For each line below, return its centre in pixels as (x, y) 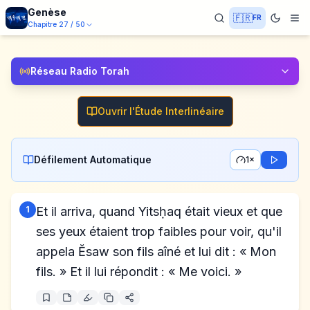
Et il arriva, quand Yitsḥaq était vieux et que (159, 211)
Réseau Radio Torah (80, 71)
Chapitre (42, 24)
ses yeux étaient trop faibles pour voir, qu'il (159, 231)
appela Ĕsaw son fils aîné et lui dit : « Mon (156, 252)
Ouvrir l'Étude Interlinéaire (161, 111)
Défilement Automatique (93, 159)
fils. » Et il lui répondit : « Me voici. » (139, 272)
